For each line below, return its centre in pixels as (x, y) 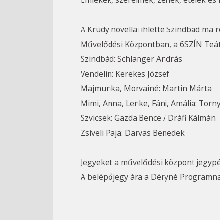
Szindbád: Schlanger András (131, 59)
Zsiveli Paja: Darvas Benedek (132, 133)
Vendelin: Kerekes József (125, 74)
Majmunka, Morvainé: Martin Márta (146, 89)
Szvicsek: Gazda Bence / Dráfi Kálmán (148, 118)
